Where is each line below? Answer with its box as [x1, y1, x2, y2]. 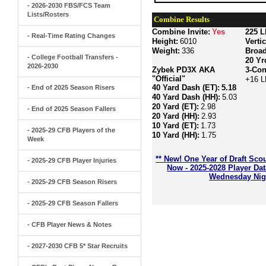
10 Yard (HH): [152, 131, 200, 140]
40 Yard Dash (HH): [152, 93, 221, 102]
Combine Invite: [152, 27, 211, 36]
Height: [152, 37, 179, 46]
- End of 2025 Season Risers [27, 84, 115, 91]
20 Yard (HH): [152, 112, 200, 121]
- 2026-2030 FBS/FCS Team [27, 2, 110, 9]
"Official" [152, 74, 186, 83]
